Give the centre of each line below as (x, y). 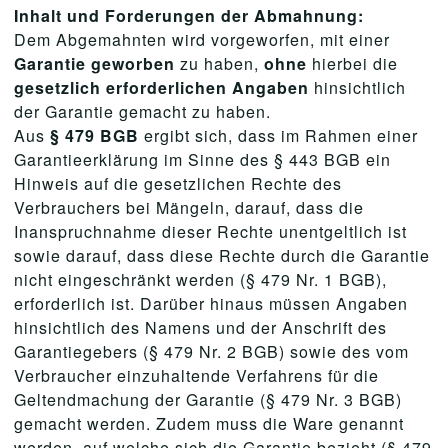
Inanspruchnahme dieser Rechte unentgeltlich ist (210, 231)
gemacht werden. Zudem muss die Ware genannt (209, 423)
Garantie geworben (94, 63)
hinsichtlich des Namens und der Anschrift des (200, 327)
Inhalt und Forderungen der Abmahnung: (189, 15)
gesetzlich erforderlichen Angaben (164, 87)
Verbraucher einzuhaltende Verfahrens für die (196, 375)
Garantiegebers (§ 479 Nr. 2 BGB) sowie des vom (211, 351)
